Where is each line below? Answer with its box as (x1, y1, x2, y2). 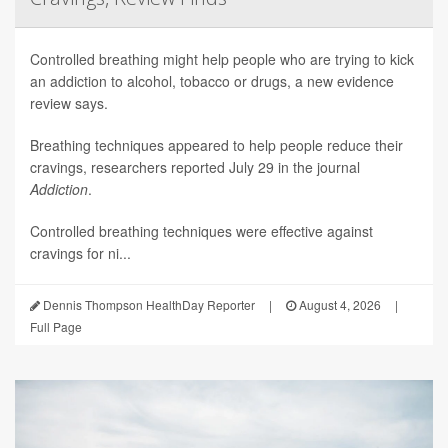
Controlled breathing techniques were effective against (30, 221, 373, 242)
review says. (30, 93, 108, 114)
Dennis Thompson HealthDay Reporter (40, 296, 255, 314)
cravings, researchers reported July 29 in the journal (30, 157, 360, 178)
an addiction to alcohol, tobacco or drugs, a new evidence (30, 71, 394, 92)
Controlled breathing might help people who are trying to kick (30, 49, 414, 70)
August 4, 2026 (296, 296, 381, 314)
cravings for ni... (30, 243, 131, 264)
